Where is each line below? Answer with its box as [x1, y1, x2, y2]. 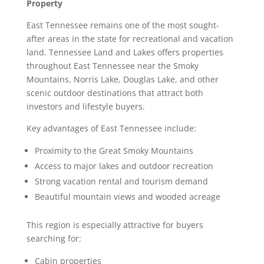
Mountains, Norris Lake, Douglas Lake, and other [26, 74, 219, 85]
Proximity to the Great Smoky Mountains [34, 145, 196, 157]
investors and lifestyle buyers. [26, 101, 147, 113]
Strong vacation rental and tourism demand [34, 176, 210, 187]
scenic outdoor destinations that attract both [26, 87, 203, 99]
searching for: [26, 233, 84, 245]
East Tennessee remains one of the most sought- [26, 19, 219, 31]
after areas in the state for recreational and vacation [26, 33, 233, 45]
